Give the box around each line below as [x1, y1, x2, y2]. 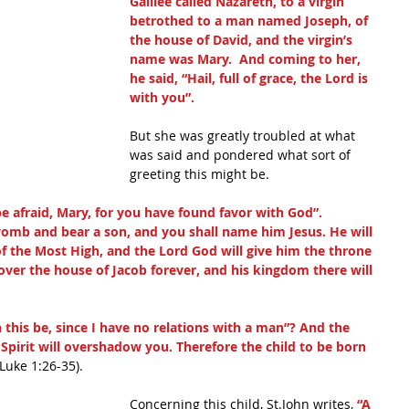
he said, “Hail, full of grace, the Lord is [130, 69, 372, 87]
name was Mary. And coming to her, [130, 50, 364, 68]
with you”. [130, 89, 194, 106]
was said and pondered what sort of [130, 146, 354, 163]
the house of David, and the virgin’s [130, 31, 356, 48]
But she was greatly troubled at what [130, 127, 359, 144]
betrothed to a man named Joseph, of [130, 12, 372, 29]
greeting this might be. [130, 165, 269, 183]
